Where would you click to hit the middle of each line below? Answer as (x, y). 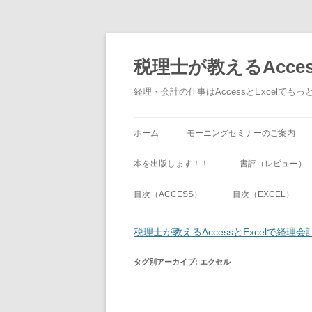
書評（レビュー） (273, 164)
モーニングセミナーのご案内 (241, 133)
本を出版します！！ (171, 164)
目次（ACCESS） (168, 194)
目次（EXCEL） (263, 194)
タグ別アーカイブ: (167, 262)
